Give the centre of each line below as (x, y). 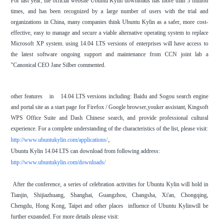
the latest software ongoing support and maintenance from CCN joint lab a (109, 55)
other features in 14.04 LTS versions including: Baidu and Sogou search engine (109, 97)
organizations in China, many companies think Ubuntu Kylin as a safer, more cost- (109, 22)
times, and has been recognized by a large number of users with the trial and (109, 11)
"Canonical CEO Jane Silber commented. (58, 65)
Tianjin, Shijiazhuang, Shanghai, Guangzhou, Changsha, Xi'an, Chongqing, (109, 195)
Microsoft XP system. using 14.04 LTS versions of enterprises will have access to (109, 44)
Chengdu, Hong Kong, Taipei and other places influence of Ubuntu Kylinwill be (109, 206)
